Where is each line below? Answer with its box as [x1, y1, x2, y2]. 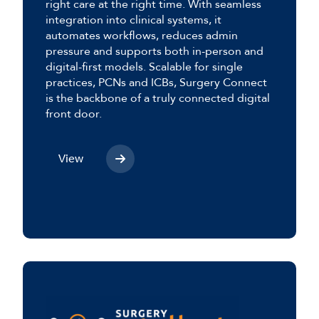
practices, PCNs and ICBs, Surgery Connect [46, 74, 267, 90]
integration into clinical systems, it [46, 11, 221, 28]
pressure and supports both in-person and [46, 43, 263, 59]
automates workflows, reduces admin [46, 27, 238, 43]
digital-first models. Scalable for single [46, 58, 243, 75]
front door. [46, 105, 102, 122]
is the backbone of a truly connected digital [46, 90, 270, 106]
